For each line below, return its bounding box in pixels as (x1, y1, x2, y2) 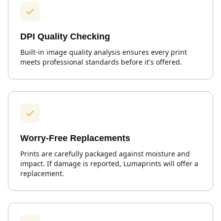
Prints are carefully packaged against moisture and (20, 148, 190, 158)
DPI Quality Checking (20, 31, 110, 41)
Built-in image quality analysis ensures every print (20, 47, 187, 57)
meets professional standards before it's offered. (20, 57, 182, 67)
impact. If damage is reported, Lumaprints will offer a (20, 158, 198, 168)
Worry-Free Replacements (20, 133, 130, 143)
